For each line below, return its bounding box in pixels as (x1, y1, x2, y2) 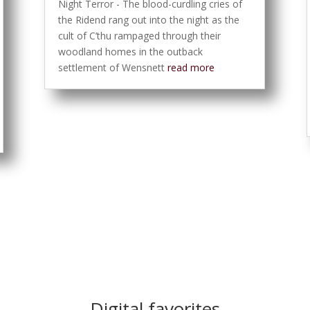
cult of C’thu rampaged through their (58, 29, 221, 43)
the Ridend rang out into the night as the (58, 13, 240, 27)
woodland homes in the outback (58, 45, 203, 59)
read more (167, 61, 215, 75)
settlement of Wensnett (58, 61, 168, 75)
